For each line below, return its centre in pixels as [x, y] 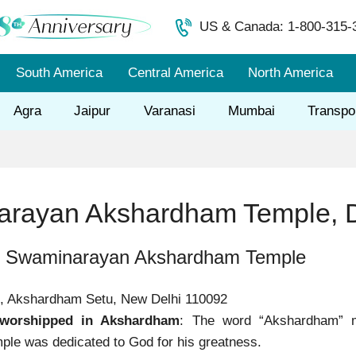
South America [59, 73]
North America [291, 73]
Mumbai [251, 111]
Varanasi [169, 111]
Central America [175, 73]
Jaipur [93, 111]
